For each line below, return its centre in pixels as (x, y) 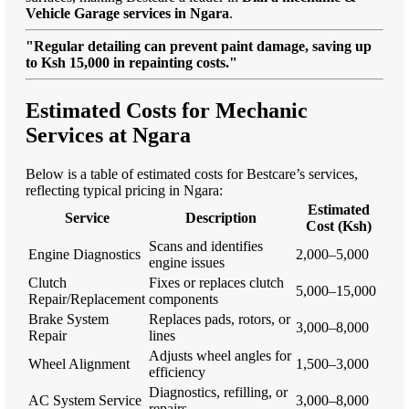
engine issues (187, 262)
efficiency (177, 372)
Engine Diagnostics (84, 254)
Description (220, 217)
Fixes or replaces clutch (216, 282)
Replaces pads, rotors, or (220, 319)
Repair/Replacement (87, 299)
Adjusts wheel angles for (220, 355)
